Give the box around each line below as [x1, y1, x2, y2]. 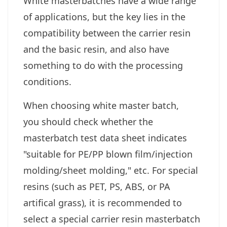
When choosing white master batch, [23, 99, 179, 112]
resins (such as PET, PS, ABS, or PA [23, 180, 170, 193]
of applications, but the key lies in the [23, 11, 185, 23]
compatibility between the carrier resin [23, 27, 191, 40]
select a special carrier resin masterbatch [23, 213, 200, 225]
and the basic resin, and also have [23, 43, 169, 56]
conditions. [23, 75, 71, 88]
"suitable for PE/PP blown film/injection [23, 148, 193, 161]
